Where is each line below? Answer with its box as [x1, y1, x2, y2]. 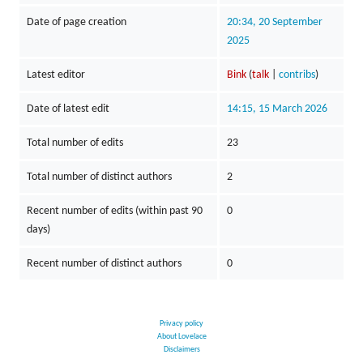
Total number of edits [26, 137, 123, 150]
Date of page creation [26, 16, 126, 29]
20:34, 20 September [226, 16, 322, 29]
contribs [278, 69, 315, 82]
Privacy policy [160, 318, 203, 328]
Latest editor [26, 69, 85, 82]
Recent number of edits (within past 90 [26, 205, 203, 218]
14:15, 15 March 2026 [226, 103, 327, 116]
